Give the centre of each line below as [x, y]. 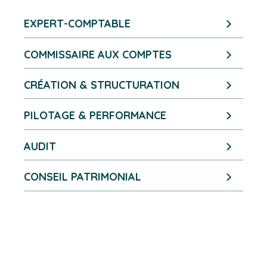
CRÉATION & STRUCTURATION [102, 85]
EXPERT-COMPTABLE [77, 24]
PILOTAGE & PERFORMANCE [95, 116]
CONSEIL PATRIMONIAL [83, 177]
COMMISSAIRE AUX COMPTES [98, 54]
